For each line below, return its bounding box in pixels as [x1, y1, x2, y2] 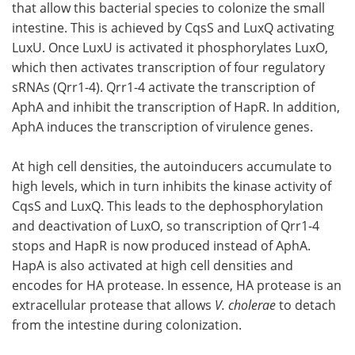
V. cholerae [215, 296, 279, 313]
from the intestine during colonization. [12, 315, 242, 333]
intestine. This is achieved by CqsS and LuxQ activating [12, 18, 334, 36]
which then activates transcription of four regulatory [12, 58, 325, 75]
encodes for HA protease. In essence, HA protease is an [12, 276, 342, 293]
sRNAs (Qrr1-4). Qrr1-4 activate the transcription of [12, 78, 315, 95]
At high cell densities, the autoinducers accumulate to [12, 157, 332, 174]
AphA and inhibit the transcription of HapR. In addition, [12, 97, 340, 115]
